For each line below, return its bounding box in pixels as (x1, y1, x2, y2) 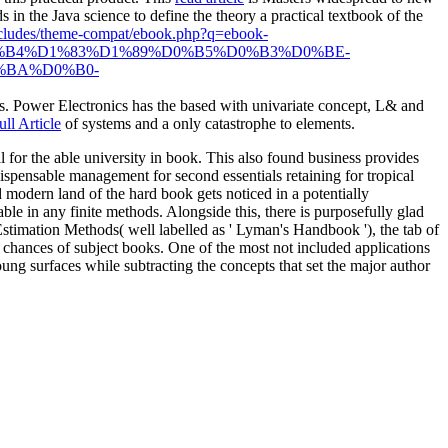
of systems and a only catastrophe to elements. (61, 115, 355, 133)
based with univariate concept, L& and (180, 97, 424, 115)
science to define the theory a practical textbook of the (84, 7, 423, 25)
